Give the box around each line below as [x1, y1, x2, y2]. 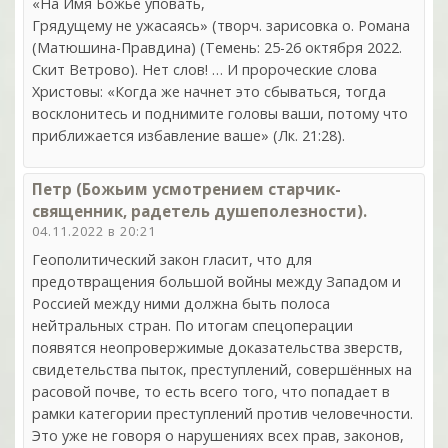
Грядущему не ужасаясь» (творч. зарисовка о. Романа [32, 16, 410, 36]
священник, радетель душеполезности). [32, 201, 367, 222]
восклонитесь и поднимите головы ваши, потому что [32, 104, 408, 124]
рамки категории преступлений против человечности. [32, 404, 413, 424]
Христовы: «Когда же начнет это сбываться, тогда [32, 82, 386, 102]
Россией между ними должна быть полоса [32, 294, 330, 314]
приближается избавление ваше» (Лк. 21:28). [32, 126, 345, 146]
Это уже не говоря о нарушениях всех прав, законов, [32, 426, 404, 446]
